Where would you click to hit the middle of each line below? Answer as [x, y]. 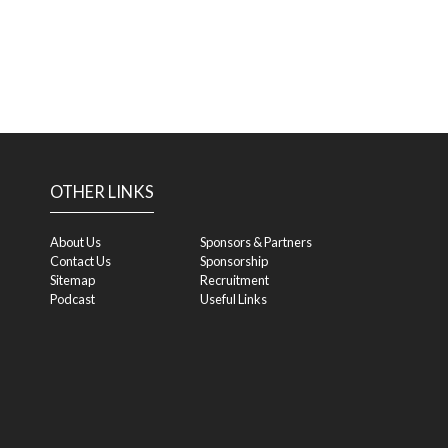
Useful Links [233, 299]
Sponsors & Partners [256, 242]
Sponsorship [234, 261]
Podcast [72, 299]
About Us [75, 242]
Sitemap [72, 280]
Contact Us [80, 261]
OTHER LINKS [102, 192]
